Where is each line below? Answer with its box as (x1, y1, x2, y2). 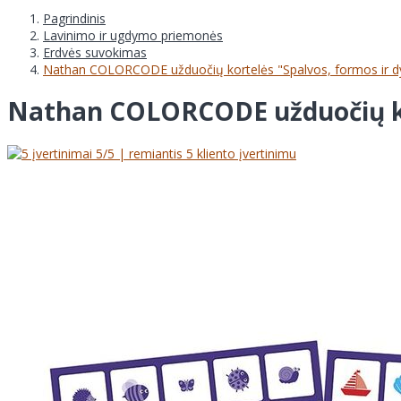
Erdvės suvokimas (43, 43, 147, 61)
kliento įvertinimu (193, 145, 296, 163)
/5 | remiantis (103, 145, 186, 163)
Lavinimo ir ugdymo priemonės (43, 26, 223, 44)
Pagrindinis (43, 9, 106, 27)
